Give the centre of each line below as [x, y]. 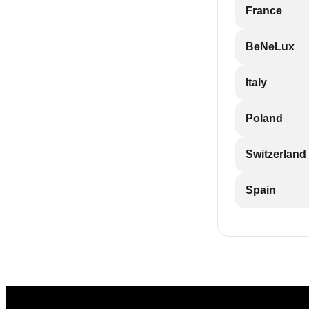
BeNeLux [270, 47]
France [264, 11]
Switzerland [276, 154]
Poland [264, 118]
